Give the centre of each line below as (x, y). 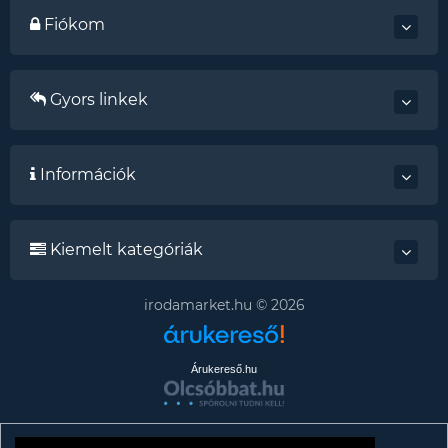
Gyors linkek (97, 100)
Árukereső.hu (224, 369)
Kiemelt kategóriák (124, 250)
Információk (86, 175)
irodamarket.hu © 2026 (224, 305)
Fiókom (72, 25)
